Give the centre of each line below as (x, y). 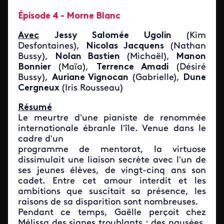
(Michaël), (148, 56)
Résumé (35, 107)
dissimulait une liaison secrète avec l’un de (112, 160)
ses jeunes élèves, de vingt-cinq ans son (112, 170)
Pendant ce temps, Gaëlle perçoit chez (112, 212)
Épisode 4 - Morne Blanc (69, 16)
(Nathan (185, 46)
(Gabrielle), (156, 77)
